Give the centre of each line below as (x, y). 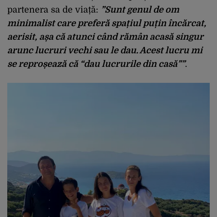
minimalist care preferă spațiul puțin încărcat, (107, 23)
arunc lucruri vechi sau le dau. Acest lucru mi (105, 50)
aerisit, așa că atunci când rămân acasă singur (105, 37)
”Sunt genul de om (140, 9)
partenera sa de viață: (54, 9)
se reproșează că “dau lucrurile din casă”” (96, 64)
